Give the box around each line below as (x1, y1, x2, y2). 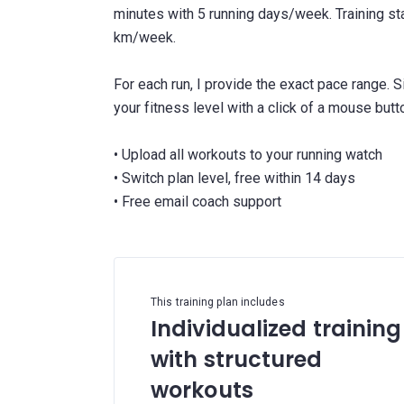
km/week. (114, 29, 176, 46)
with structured (151, 344, 323, 374)
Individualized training (151, 314, 402, 344)
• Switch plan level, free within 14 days (114, 170, 355, 187)
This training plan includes (151, 296, 285, 308)
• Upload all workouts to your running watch (114, 146, 382, 163)
